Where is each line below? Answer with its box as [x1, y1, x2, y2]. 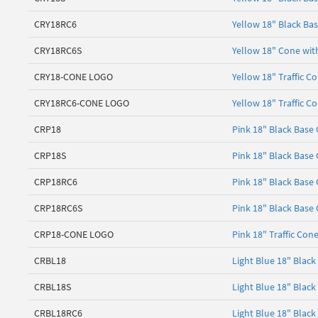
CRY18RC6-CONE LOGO [34, 97, 129, 110]
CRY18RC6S [34, 44, 82, 57]
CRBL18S [34, 280, 71, 294]
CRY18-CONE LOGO [34, 70, 113, 84]
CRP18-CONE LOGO [34, 228, 114, 241]
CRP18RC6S [34, 202, 82, 215]
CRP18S [34, 149, 66, 163]
